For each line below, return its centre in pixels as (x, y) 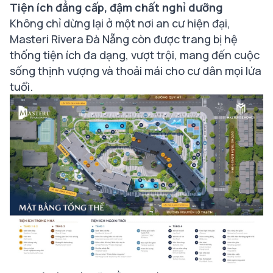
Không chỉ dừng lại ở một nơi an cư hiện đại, (120, 23)
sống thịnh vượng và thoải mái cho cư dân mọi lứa (136, 70)
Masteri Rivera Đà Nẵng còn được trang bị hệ (124, 39)
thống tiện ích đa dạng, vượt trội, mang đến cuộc (135, 55)
